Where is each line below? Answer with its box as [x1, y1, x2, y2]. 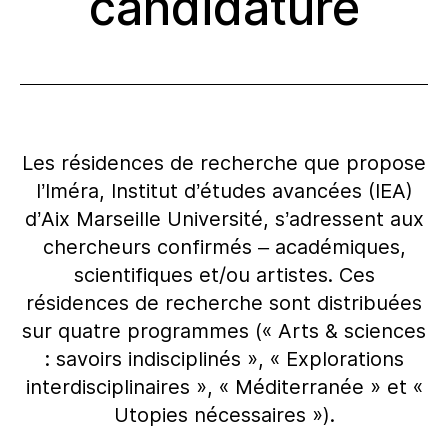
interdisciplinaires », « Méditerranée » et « [25, 374, 423, 399]
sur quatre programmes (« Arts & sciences [22, 318, 426, 343]
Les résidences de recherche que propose [22, 150, 426, 175]
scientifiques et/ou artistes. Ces [73, 262, 375, 287]
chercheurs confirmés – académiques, [42, 234, 406, 259]
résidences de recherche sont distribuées [26, 290, 422, 315]
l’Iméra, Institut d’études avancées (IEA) [35, 178, 413, 203]
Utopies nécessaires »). [113, 402, 335, 427]
